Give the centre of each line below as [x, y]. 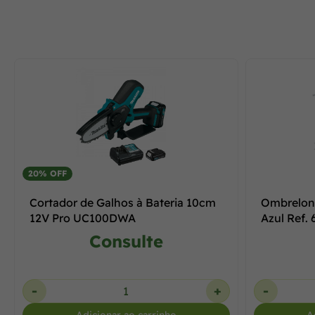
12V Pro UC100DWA [83, 218]
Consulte [126, 241]
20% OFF [47, 173]
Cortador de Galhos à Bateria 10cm [123, 202]
